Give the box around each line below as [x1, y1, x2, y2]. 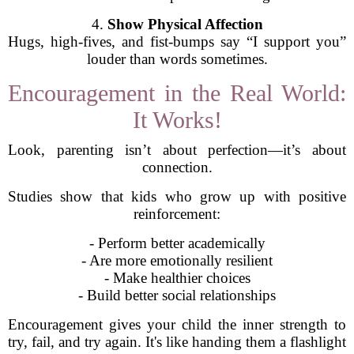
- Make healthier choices [104, 269, 250, 286]
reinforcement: [134, 205, 220, 222]
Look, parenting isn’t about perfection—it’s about [8, 141, 346, 158]
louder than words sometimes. [86, 51, 268, 67]
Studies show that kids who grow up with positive [8, 188, 346, 205]
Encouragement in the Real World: [8, 80, 346, 106]
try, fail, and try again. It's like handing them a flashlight [8, 333, 346, 350]
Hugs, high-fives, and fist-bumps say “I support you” [8, 33, 346, 50]
